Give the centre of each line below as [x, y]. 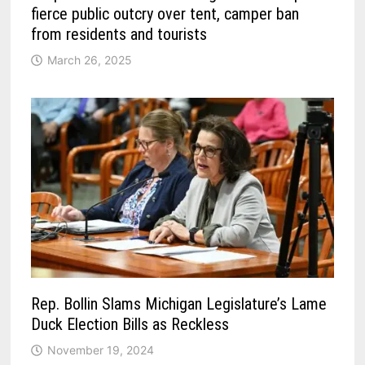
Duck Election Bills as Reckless [130, 324]
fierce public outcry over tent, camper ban [165, 13]
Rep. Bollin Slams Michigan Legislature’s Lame [179, 303]
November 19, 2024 [101, 350]
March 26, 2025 [90, 59]
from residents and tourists [119, 34]
